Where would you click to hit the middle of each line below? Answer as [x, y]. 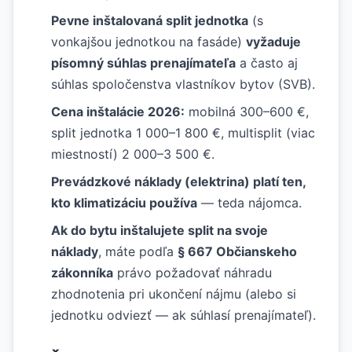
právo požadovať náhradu [192, 273]
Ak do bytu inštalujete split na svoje [159, 230]
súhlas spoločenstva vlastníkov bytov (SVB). [183, 84]
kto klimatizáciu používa [124, 203]
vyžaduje [273, 42]
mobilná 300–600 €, [247, 112]
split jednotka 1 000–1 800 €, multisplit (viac [183, 133]
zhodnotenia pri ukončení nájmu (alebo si [174, 294]
